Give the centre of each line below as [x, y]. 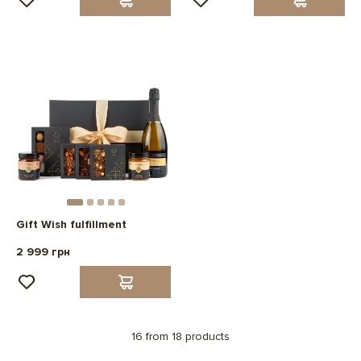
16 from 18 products [180, 337]
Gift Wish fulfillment [71, 225]
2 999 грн [43, 252]
